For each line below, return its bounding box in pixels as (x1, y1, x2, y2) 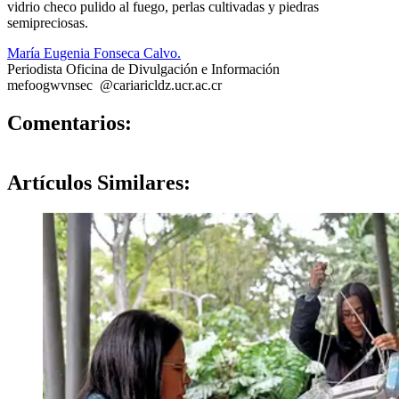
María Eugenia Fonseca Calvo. (7, 45, 181, 61)
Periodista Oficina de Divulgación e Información (7, 61, 280, 77)
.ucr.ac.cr (171, 77, 222, 94)
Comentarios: (7, 111, 132, 135)
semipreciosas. (7, 15, 88, 31)
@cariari (100, 77, 148, 94)
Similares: (92, 171, 191, 195)
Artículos (7, 171, 92, 195)
